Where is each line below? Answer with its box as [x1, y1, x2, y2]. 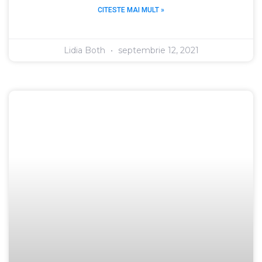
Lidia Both [63, 44, 108, 56]
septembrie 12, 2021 [115, 44, 199, 56]
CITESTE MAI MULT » [98, 5, 164, 14]
